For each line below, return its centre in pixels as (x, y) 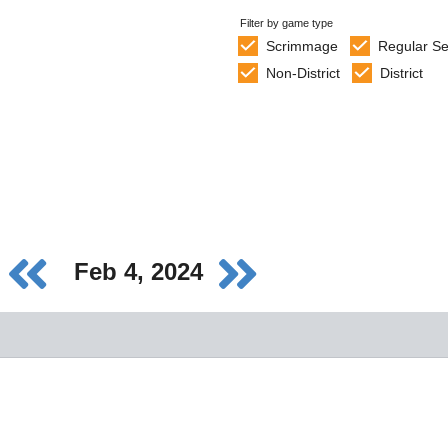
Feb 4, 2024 (141, 271)
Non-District (302, 73)
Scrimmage (301, 46)
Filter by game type (286, 23)
